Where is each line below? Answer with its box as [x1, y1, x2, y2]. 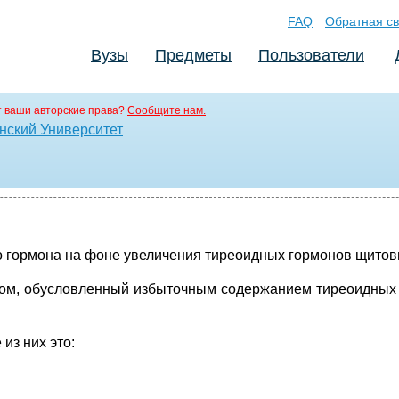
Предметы [155, 46, 232, 64]
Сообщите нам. [127, 104, 206, 117]
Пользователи [258, 46, 364, 64]
